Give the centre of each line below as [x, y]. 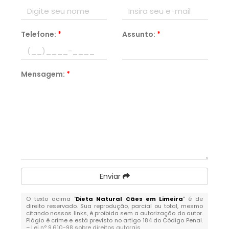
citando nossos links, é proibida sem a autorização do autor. [114, 213]
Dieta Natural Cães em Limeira [129, 199]
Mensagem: [44, 74]
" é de [193, 199]
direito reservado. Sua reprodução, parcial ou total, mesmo [114, 206]
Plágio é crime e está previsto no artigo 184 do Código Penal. [114, 220]
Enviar [111, 176]
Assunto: [140, 34]
